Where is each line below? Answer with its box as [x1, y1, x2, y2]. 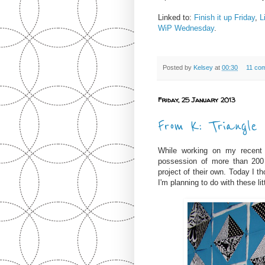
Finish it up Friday [194, 12, 255, 22]
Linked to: [158, 12, 194, 22]
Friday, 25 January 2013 [158, 95, 235, 104]
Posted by [163, 63, 193, 71]
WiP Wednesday [158, 23, 214, 33]
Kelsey [193, 63, 215, 71]
